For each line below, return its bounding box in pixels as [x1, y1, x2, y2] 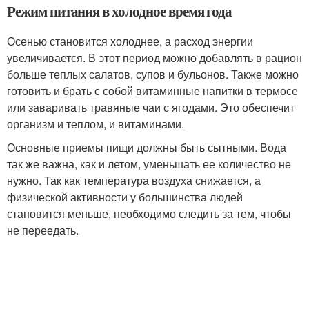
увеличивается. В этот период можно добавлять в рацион [7, 50, 302, 66]
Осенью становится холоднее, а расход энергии [7, 33, 253, 49]
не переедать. [7, 222, 79, 238]
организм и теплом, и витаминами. [7, 116, 184, 132]
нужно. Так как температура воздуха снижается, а [7, 172, 261, 188]
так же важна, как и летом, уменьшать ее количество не [7, 156, 291, 172]
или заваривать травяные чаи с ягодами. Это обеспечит [7, 99, 295, 115]
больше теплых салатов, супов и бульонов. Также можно [7, 66, 299, 82]
